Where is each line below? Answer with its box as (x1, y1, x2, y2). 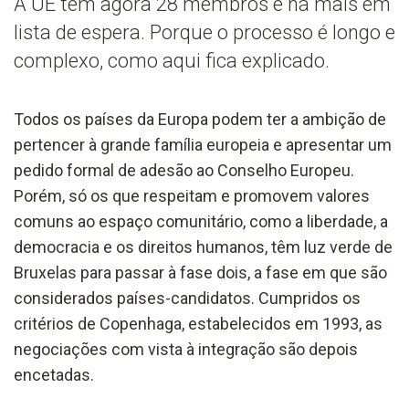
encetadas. (14, 364, 94, 384)
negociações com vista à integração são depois (14, 339, 358, 359)
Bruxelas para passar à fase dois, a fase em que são (14, 262, 387, 282)
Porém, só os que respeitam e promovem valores (14, 185, 370, 205)
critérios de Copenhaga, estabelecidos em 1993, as (14, 313, 383, 333)
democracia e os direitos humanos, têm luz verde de (14, 236, 393, 257)
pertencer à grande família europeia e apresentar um (14, 134, 392, 154)
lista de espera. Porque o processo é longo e (14, 20, 395, 44)
